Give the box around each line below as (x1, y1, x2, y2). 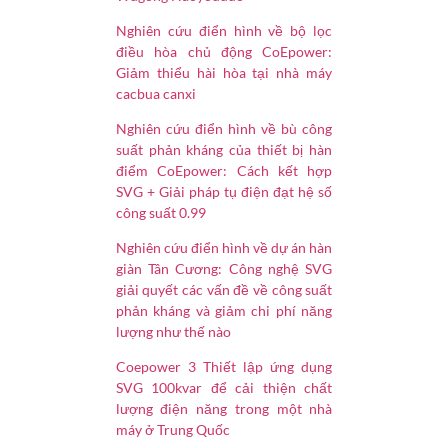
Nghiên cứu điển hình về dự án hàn (115, 238, 333, 256)
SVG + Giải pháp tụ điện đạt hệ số (115, 182, 333, 200)
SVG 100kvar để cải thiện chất (115, 378, 333, 396)
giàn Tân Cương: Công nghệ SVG (115, 259, 333, 277)
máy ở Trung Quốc (115, 420, 230, 438)
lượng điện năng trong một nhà (115, 399, 333, 417)
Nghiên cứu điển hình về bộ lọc (115, 21, 333, 39)
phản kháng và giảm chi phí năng (115, 301, 333, 319)
